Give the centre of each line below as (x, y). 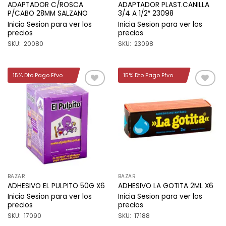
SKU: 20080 (25, 43)
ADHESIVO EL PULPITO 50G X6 (56, 186)
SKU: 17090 (24, 215)
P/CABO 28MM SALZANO (47, 14)
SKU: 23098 (135, 43)
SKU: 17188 (134, 215)
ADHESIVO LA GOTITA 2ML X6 (165, 186)
